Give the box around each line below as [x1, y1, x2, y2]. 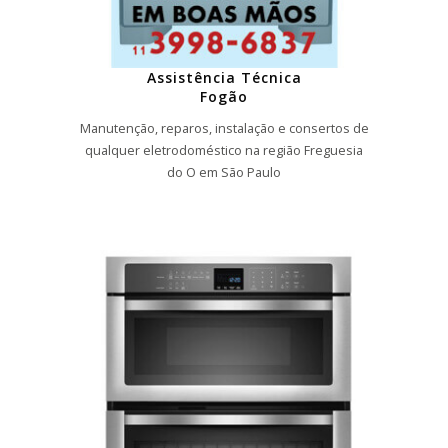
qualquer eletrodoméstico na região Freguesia [85, 142, 363, 160]
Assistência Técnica [146, 67, 302, 87]
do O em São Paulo [167, 164, 281, 182]
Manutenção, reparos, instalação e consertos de [79, 120, 369, 138]
